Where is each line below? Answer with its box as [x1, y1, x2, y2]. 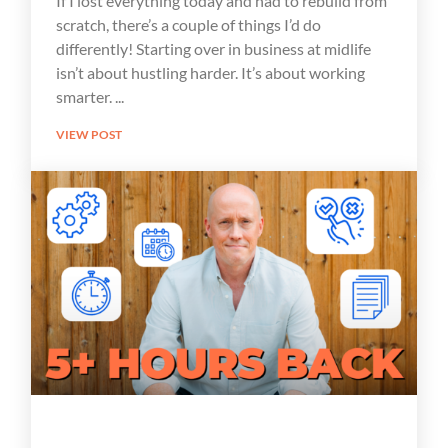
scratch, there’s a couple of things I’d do [55, 14, 321, 34]
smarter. [55, 86, 115, 106]
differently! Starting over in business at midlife [55, 38, 371, 58]
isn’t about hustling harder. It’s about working [55, 62, 365, 82]
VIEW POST [55, 126, 122, 142]
